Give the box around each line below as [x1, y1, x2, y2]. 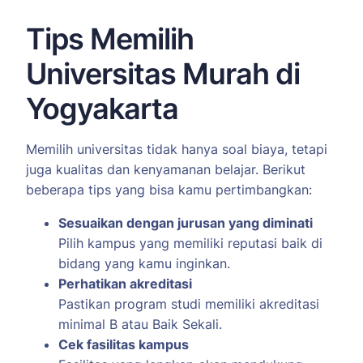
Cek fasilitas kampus [58, 336, 189, 353]
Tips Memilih [26, 21, 194, 58]
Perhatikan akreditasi [58, 275, 192, 293]
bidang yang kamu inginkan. [58, 255, 230, 272]
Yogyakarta [26, 91, 178, 127]
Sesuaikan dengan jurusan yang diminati [58, 215, 313, 232]
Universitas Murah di [26, 56, 300, 92]
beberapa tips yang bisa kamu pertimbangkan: [26, 181, 312, 199]
